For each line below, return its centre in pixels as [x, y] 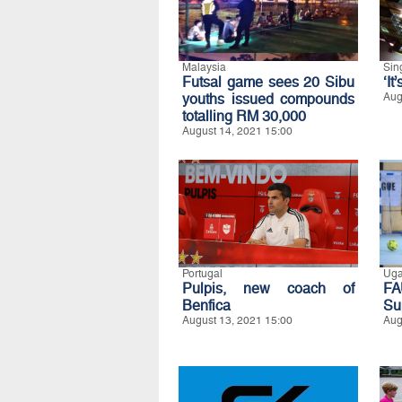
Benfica [206, 306]
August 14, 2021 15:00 [237, 131]
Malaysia [204, 67]
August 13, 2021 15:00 [237, 320]
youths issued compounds [268, 99]
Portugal [202, 274]
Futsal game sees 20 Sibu [268, 82]
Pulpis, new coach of [268, 288]
